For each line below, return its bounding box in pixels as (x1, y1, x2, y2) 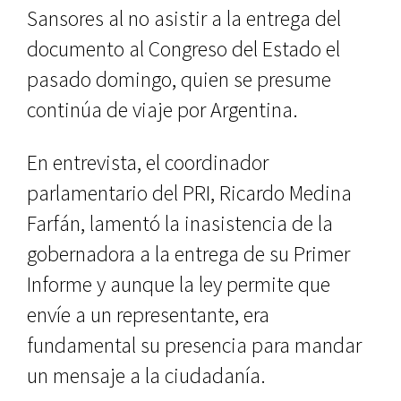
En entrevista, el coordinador (27, 149, 269, 177)
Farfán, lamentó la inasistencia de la (27, 209, 333, 238)
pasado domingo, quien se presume (27, 65, 331, 94)
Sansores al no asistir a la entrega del (27, 4, 341, 33)
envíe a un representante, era (27, 301, 269, 329)
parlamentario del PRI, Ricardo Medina (27, 179, 352, 208)
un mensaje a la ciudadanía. (27, 362, 266, 390)
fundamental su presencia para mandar (27, 331, 362, 360)
